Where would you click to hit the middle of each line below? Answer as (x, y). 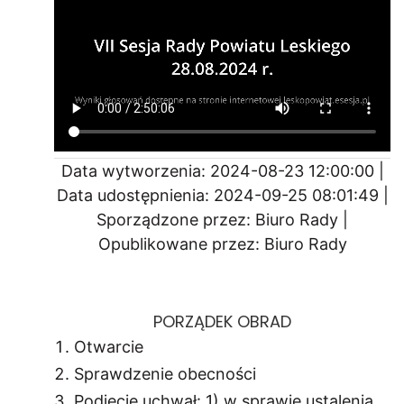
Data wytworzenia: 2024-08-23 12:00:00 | (222, 170)
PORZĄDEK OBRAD (222, 321)
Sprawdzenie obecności (165, 373)
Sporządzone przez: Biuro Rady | (222, 219)
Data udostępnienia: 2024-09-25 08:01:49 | (222, 195)
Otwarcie (109, 346)
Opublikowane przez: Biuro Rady (222, 243)
